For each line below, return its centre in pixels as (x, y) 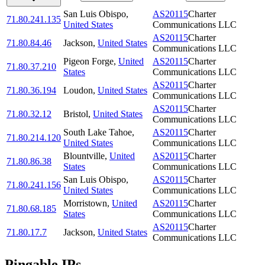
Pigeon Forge (88, 62)
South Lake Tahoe (98, 132)
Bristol (76, 114)
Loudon (78, 91)
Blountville (84, 156)
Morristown (85, 203)
